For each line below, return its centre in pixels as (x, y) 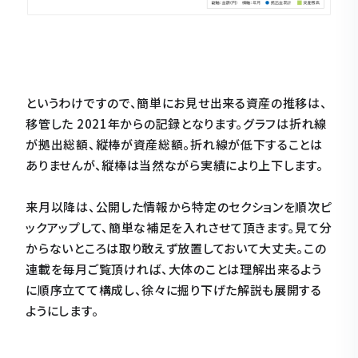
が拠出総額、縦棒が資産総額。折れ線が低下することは (174, 144)
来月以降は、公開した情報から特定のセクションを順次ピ (179, 206)
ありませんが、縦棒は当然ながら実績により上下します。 (175, 165)
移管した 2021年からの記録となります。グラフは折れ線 (176, 123)
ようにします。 (62, 310)
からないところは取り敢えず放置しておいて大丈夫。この (176, 248)
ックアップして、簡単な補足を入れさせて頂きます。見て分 (179, 227)
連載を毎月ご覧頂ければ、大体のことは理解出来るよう (174, 268)
